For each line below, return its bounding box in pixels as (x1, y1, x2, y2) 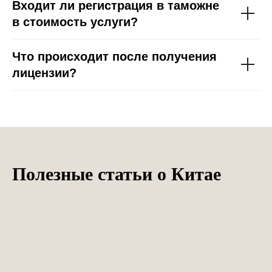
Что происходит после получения (12, 49, 217, 63)
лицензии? (12, 66, 76, 80)
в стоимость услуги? (12, 15, 138, 29)
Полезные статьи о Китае (12, 163, 221, 184)
